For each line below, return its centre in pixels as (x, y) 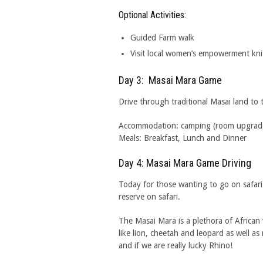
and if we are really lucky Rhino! (176, 245)
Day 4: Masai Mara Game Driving (185, 163)
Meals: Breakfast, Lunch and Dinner (183, 138)
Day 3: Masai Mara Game (170, 80)
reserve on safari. (149, 197)
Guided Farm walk (162, 38)
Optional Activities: (152, 15)
